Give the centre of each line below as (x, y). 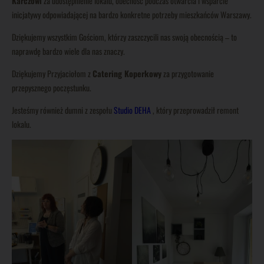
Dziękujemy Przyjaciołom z (52, 73)
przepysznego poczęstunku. (52, 87)
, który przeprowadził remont (195, 110)
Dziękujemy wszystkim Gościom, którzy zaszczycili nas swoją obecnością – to (124, 37)
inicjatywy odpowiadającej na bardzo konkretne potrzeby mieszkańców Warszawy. (132, 14)
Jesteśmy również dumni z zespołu (63, 110)
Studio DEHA (132, 110)
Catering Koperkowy (127, 73)
